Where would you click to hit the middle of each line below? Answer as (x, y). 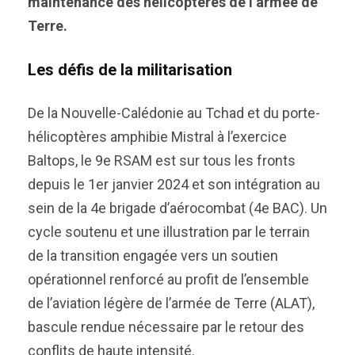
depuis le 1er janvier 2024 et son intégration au (174, 184)
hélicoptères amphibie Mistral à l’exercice (157, 137)
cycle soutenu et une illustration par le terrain (169, 232)
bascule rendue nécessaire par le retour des (166, 327)
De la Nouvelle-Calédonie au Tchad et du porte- (174, 113)
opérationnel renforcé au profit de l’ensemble (168, 279)
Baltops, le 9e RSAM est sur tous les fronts (162, 160)
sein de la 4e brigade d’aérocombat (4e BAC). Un (177, 208)
